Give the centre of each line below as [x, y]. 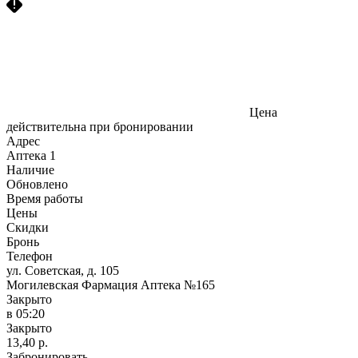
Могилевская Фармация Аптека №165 [111, 284]
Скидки [28, 227]
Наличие [30, 169]
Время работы [45, 198]
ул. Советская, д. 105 [63, 270]
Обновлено [37, 184]
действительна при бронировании [100, 126]
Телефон [30, 256]
